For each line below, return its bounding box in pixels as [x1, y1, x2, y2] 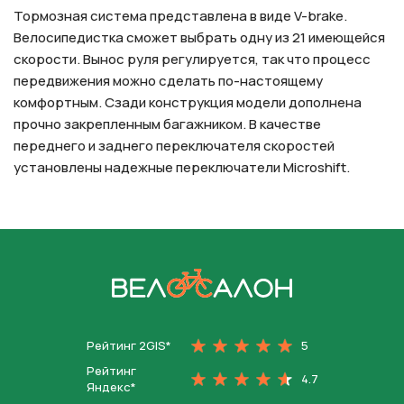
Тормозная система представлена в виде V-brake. [14, 6, 347, 26]
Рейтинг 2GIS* [86, 337, 171, 354]
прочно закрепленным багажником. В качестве [14, 115, 321, 134]
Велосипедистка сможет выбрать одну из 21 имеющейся [14, 28, 385, 48]
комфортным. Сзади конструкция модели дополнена [14, 93, 362, 113]
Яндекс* [86, 379, 136, 396]
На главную [85, 299, 161, 319]
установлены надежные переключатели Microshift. [14, 158, 350, 178]
